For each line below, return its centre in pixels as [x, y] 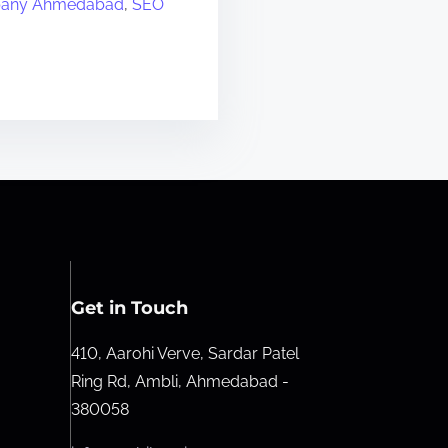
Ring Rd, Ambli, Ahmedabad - [180, 381]
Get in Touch [129, 308]
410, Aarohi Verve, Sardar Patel [185, 353]
